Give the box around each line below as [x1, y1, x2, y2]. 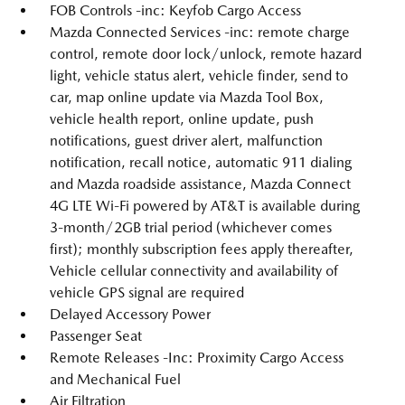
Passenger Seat [50, 327, 142, 344]
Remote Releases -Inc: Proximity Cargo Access [50, 349, 344, 366]
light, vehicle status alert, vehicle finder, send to [50, 67, 348, 84]
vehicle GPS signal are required [50, 284, 244, 301]
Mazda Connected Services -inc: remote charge [50, 24, 350, 41]
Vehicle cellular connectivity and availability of [50, 262, 338, 279]
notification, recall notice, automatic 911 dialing [50, 154, 352, 171]
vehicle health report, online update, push [50, 110, 314, 127]
